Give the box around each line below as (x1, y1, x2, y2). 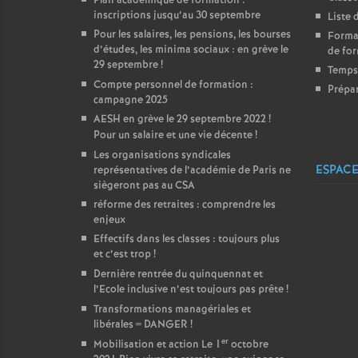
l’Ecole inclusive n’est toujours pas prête (93, 282, 284, 297)
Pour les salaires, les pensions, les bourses (93, 27, 291, 42)
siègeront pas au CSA (93, 178, 195, 193)
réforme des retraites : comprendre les (93, 197, 276, 213)
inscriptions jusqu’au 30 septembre (93, 8, 261, 23)
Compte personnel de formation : (93, 78, 253, 93)
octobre (229, 337, 268, 352)
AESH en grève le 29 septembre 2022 (93, 112, 266, 127)
